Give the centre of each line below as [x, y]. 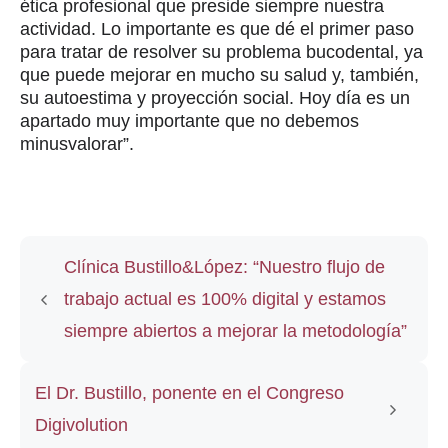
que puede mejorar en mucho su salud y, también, [219, 74]
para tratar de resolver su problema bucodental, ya [221, 51]
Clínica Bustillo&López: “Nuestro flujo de [224, 266]
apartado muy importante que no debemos [189, 120]
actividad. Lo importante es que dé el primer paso [217, 28]
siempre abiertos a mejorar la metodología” [235, 330]
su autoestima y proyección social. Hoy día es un [215, 97]
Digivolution [81, 424]
